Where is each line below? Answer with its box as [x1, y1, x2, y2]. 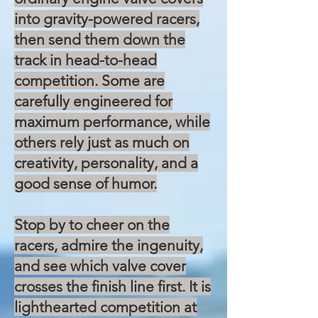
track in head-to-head [14, 51, 157, 69]
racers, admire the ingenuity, [14, 236, 203, 254]
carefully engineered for [14, 92, 172, 110]
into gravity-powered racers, [14, 10, 199, 28]
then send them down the [14, 31, 185, 48]
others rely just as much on [14, 133, 190, 151]
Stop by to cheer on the [14, 216, 170, 234]
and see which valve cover [14, 257, 186, 275]
